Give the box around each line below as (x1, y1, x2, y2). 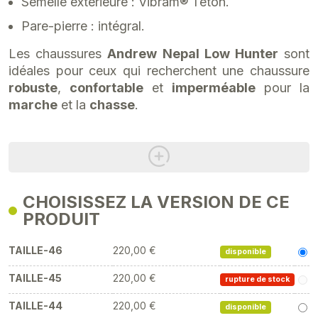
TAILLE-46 (9, 244, 62, 256)
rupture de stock (224, 275, 290, 284)
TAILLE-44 (9, 300, 62, 312)
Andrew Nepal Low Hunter (107, 46, 278, 61)
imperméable (172, 80, 256, 95)
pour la (256, 80, 309, 95)
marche (9, 97, 57, 112)
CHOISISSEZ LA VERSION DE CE (23, 192, 290, 212)
